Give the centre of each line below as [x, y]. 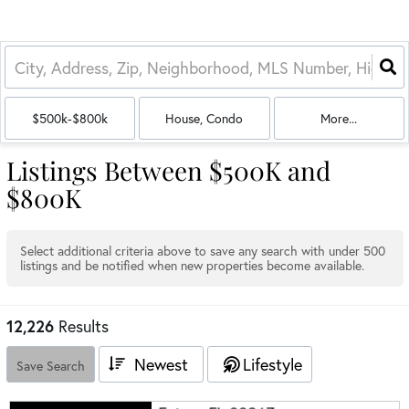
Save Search [51, 366]
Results [84, 326]
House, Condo [204, 118]
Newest [161, 364]
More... [339, 118]
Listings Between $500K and [168, 170]
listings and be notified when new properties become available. [192, 265]
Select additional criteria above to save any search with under [192, 251]
